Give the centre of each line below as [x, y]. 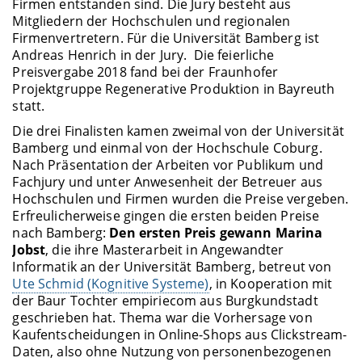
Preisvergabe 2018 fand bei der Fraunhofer [145, 72]
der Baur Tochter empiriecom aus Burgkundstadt [165, 301]
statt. [29, 105]
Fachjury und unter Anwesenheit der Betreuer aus [167, 182]
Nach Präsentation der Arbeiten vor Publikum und [168, 165]
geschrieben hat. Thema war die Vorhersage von [162, 318]
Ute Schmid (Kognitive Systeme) [111, 284]
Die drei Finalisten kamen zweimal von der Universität [178, 131]
